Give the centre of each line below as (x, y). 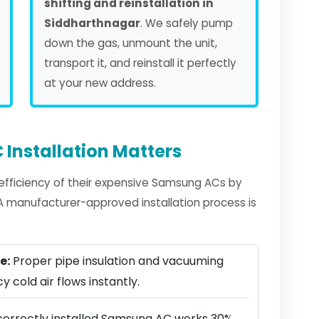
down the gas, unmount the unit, (131, 43)
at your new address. (100, 83)
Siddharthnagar (92, 23)
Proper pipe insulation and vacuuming (117, 261)
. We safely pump (187, 23)
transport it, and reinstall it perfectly (140, 63)
